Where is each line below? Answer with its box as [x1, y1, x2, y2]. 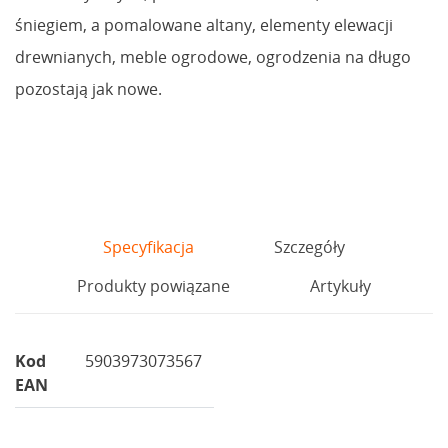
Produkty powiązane [77, 274, 230, 297]
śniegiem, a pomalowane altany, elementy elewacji [15, 13, 393, 36]
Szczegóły [274, 235, 345, 258]
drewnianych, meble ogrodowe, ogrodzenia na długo [15, 45, 411, 68]
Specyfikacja [103, 235, 194, 258]
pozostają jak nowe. [15, 77, 162, 100]
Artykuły [310, 274, 371, 297]
